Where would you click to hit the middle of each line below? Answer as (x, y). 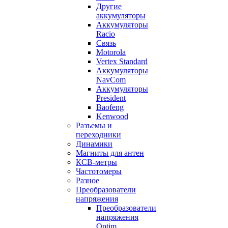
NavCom (111, 80)
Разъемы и (94, 125)
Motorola (111, 52)
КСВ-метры (96, 162)
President (111, 98)
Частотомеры (99, 171)
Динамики (94, 144)
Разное (88, 180)
